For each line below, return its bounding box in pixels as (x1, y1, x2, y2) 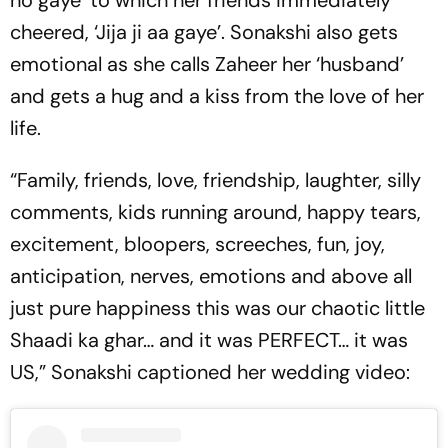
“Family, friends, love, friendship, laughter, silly (10, 167, 421, 193)
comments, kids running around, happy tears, (10, 199, 421, 225)
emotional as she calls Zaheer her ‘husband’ (10, 51, 404, 77)
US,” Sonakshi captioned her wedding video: (10, 359, 410, 385)
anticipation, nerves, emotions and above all (10, 263, 412, 289)
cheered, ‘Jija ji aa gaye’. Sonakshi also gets (10, 19, 398, 45)
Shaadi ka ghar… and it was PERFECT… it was (10, 327, 408, 353)
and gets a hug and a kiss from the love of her (10, 83, 424, 109)
